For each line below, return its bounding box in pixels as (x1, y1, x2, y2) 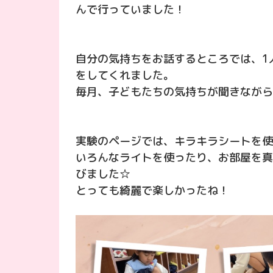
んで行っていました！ (76, 2, 185, 18)
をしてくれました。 (76, 68, 174, 83)
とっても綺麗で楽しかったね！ (76, 183, 229, 199)
